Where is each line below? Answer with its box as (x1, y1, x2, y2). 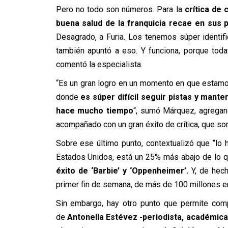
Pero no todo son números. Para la (55, 5, 182, 14)
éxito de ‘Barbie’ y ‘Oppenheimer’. (55, 166, 188, 176)
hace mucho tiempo (55, 106, 133, 116)
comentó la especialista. (55, 60, 142, 69)
